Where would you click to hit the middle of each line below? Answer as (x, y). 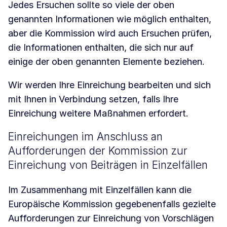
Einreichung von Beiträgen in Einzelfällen (108, 165)
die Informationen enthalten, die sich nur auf (101, 48)
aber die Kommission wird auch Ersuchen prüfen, (110, 33)
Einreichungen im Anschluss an (85, 137)
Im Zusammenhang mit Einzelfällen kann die (100, 190)
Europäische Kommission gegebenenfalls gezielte (112, 204)
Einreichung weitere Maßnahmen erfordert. (98, 113)
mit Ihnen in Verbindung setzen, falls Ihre (93, 99)
